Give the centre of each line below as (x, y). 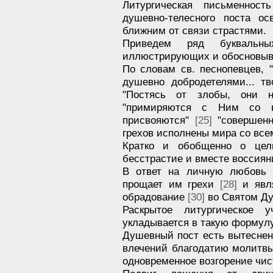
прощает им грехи (171, 184)
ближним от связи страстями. (194, 30)
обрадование (155, 197)
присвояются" (159, 120)
